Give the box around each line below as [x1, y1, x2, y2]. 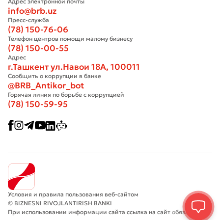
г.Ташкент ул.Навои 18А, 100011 [8, 61, 140, 73]
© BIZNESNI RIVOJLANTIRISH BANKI [8, 199, 112, 207]
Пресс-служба [8, 16, 49, 24]
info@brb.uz [8, 5, 56, 17]
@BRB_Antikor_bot [8, 80, 84, 91]
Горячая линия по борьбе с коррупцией [8, 91, 124, 99]
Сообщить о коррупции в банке [8, 72, 101, 80]
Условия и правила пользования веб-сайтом [8, 190, 138, 198]
